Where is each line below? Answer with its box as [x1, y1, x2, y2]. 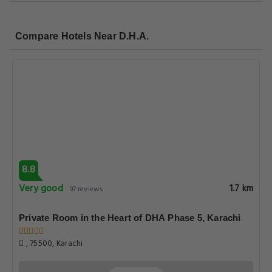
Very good [19, 181, 63, 197]
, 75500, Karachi [24, 237, 83, 250]
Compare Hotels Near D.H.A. [15, 31, 149, 41]
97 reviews [69, 183, 103, 195]
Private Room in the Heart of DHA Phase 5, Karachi [19, 212, 241, 223]
